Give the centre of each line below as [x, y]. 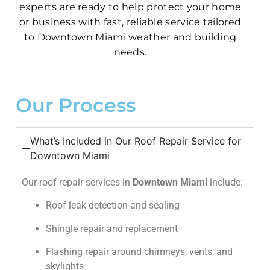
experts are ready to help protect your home [130, 7]
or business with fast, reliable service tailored [130, 22]
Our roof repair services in [77, 182]
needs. [130, 52]
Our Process [76, 105]
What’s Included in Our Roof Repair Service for [136, 141]
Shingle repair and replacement [112, 228]
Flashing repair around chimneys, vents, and [139, 252]
